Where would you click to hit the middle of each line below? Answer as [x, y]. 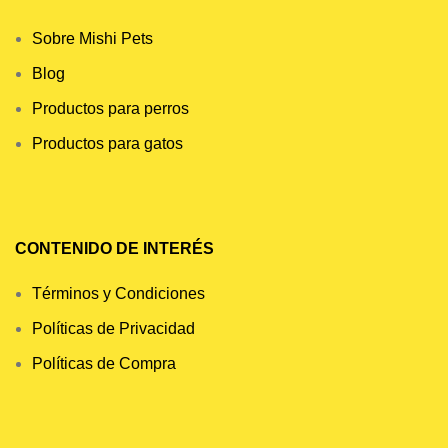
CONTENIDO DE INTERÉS [116, 248]
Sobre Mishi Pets [92, 38]
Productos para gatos [107, 143]
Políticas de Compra [104, 363]
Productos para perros [110, 108]
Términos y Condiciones [118, 293]
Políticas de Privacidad [113, 328]
